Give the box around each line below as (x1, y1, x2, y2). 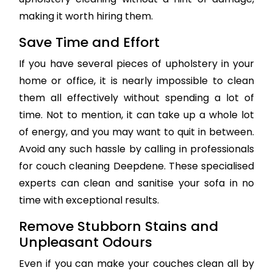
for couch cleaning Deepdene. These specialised (19, 159, 254, 174)
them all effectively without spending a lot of (19, 91, 254, 105)
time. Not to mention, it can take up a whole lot (19, 108, 254, 122)
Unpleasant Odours (19, 233, 152, 252)
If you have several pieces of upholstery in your (19, 57, 254, 71)
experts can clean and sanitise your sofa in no (19, 176, 254, 191)
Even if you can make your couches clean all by (19, 257, 254, 271)
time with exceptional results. (19, 193, 159, 208)
